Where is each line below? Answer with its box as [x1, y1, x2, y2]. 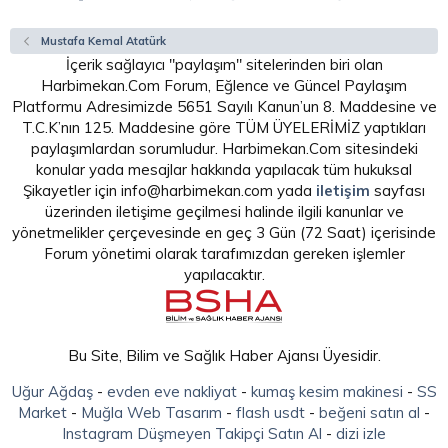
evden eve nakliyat [106, 382, 237, 402]
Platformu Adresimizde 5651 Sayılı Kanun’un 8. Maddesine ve [11, 97, 437, 117]
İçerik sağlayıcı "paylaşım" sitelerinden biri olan [65, 55, 383, 75]
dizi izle [336, 424, 386, 444]
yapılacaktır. [183, 265, 265, 285]
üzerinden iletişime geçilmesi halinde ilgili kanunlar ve [44, 202, 404, 222]
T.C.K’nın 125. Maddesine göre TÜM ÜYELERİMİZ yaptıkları [22, 118, 426, 138]
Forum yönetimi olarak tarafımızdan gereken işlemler [43, 244, 405, 264]
